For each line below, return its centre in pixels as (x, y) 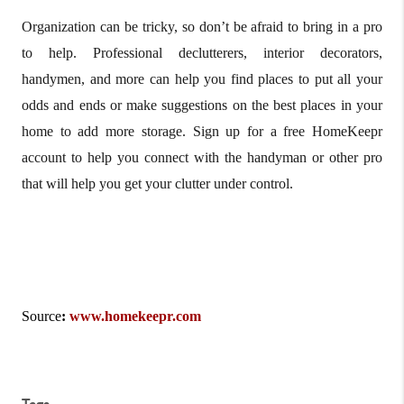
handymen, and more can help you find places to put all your (202, 78)
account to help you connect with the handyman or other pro (202, 157)
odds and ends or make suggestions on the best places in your (202, 105)
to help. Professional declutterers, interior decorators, (202, 52)
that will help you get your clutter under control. (157, 183)
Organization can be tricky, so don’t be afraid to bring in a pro (202, 26)
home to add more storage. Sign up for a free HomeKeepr (202, 131)
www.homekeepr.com (135, 316)
